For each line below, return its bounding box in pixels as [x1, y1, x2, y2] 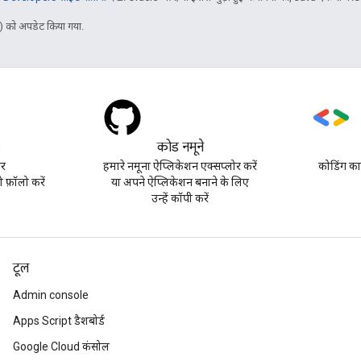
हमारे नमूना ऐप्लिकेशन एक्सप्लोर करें [103, 160, 258, 172]
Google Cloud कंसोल [13, 340, 110, 353]
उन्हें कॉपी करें [151, 192, 210, 205]
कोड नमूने [156, 139, 204, 156]
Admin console [13, 288, 89, 301]
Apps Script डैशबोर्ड [13, 314, 105, 327]
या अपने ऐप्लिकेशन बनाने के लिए [111, 176, 250, 189]
